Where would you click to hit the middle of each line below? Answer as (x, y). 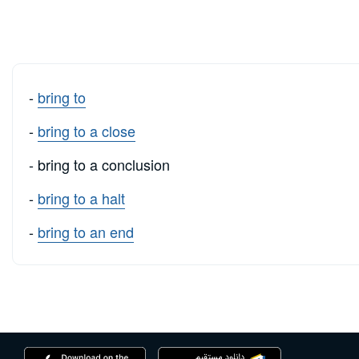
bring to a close (87, 131)
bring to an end (86, 232)
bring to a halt (81, 198)
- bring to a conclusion (99, 165)
